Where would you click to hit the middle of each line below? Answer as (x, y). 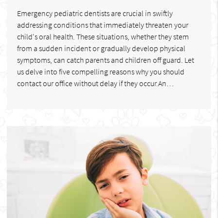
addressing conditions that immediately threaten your (103, 25)
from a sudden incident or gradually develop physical (101, 48)
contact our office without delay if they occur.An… (95, 83)
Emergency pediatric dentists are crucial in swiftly (95, 13)
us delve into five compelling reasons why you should (101, 71)
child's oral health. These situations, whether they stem (103, 36)
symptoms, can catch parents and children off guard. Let (106, 60)
